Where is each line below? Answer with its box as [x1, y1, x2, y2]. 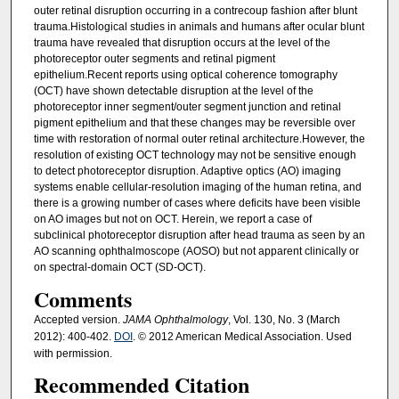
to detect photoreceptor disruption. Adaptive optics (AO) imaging [33, 165, 341, 178]
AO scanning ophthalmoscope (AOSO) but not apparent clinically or [33, 245, 359, 258]
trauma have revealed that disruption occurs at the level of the [33, 37, 330, 50]
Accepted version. [33, 313, 123, 326]
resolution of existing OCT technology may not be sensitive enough [33, 149, 356, 162]
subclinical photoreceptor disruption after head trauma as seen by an [33, 229, 365, 242]
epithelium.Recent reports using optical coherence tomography [33, 69, 338, 82]
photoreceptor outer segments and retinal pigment [33, 53, 275, 66]
